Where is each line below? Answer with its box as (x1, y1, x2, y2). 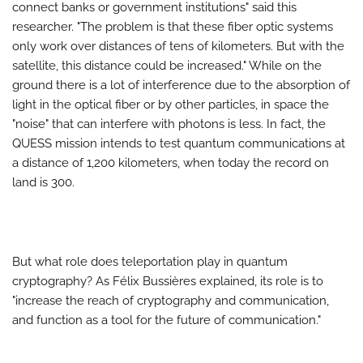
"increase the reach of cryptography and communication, (12, 293, 329, 308)
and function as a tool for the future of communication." (12, 312, 321, 327)
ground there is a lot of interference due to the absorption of (12, 77, 350, 92)
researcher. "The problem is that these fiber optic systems (12, 19, 333, 34)
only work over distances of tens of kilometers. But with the (12, 38, 344, 53)
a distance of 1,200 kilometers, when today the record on (12, 155, 329, 170)
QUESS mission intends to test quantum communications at (12, 135, 345, 151)
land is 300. (12, 174, 75, 190)
